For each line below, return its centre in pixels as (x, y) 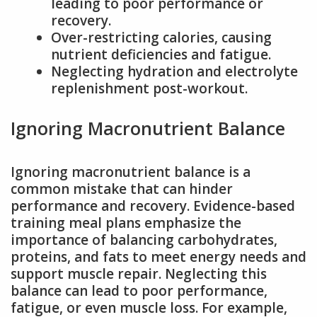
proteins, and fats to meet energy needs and (158, 257)
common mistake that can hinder (122, 189)
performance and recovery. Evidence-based (153, 206)
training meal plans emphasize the (126, 223)
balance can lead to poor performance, (139, 290)
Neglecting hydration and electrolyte (174, 72)
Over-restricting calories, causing (161, 38)
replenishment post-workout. (149, 89)
